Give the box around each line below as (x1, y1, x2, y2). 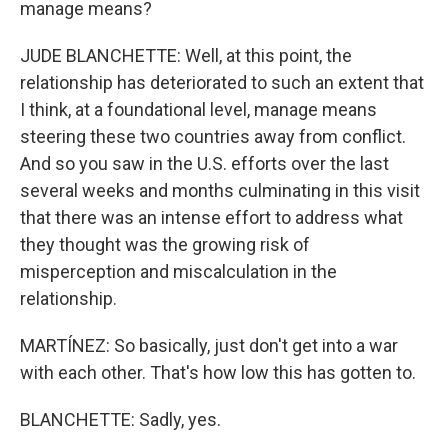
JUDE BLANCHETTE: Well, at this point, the (20, 45, 352, 66)
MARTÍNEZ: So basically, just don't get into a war (20, 335, 398, 356)
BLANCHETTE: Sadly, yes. (20, 409, 221, 430)
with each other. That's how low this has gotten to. (20, 362, 416, 383)
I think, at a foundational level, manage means (20, 99, 377, 120)
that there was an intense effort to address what (20, 207, 403, 228)
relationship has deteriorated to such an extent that (20, 72, 424, 93)
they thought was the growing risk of (20, 234, 310, 255)
